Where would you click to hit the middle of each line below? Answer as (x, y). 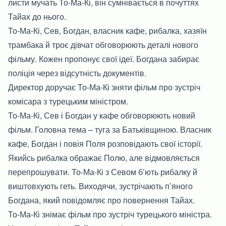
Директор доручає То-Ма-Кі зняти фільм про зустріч (104, 87)
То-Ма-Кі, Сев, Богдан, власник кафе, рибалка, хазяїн (107, 30)
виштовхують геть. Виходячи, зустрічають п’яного (100, 186)
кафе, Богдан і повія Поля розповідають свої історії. (105, 143)
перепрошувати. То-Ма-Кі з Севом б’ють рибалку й (103, 172)
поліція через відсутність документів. (77, 73)
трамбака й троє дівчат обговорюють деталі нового (103, 44)
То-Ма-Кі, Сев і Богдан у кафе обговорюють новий (102, 115)
